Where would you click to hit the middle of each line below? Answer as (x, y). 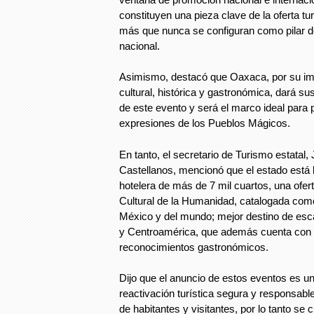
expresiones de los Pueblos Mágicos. (205, 123)
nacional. (139, 46)
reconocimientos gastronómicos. (194, 247)
